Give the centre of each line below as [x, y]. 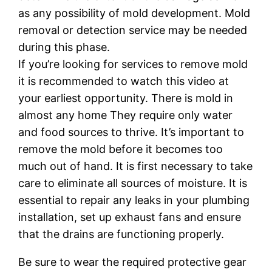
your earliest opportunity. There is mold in [126, 98]
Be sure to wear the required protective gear [133, 262]
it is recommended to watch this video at [124, 81]
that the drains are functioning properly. [121, 234]
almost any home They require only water [126, 115]
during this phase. [64, 47]
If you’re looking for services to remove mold [133, 64]
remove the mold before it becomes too [121, 149]
